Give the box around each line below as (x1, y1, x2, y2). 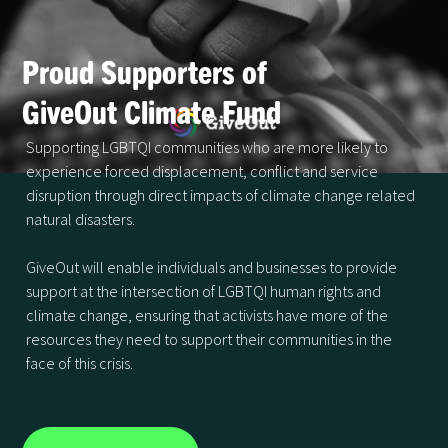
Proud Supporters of (22, 51, 268, 91)
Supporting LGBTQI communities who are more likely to (26, 137, 389, 158)
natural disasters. (26, 209, 136, 230)
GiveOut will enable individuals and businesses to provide (26, 257, 398, 278)
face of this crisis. (26, 353, 134, 374)
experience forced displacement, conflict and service (26, 161, 379, 182)
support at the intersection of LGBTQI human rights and (26, 281, 382, 302)
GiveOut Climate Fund (22, 91, 282, 131)
